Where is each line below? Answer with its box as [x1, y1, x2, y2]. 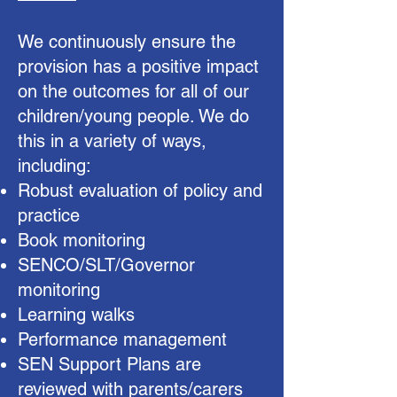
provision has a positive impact [18, 56, 259, 77]
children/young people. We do [18, 105, 249, 127]
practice [18, 205, 80, 226]
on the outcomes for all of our [18, 81, 249, 102]
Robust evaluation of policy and [18, 180, 262, 201]
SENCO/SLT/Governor [18, 254, 195, 276]
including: [18, 155, 91, 176]
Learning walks [18, 304, 135, 325]
